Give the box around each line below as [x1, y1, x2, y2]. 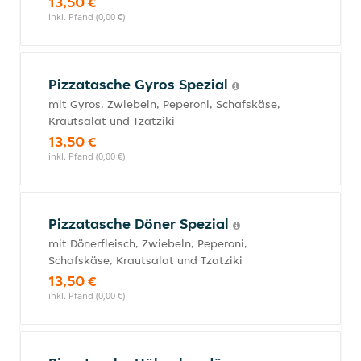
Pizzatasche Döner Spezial [48, 214, 233, 233]
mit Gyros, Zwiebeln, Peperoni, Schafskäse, [48, 97, 280, 111]
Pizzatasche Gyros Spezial [48, 75, 232, 93]
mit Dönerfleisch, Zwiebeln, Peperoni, [48, 236, 247, 251]
